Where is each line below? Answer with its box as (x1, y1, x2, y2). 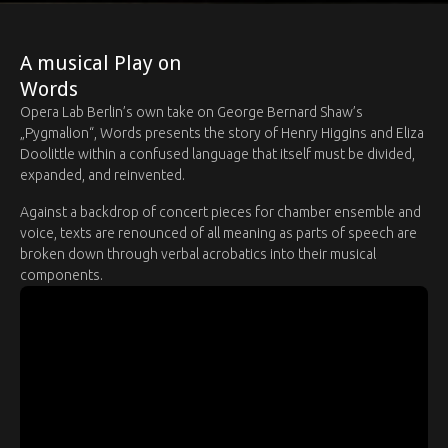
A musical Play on (20, 51, 181, 76)
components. (20, 267, 103, 284)
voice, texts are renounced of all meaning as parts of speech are (20, 225, 417, 242)
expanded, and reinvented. (20, 167, 185, 184)
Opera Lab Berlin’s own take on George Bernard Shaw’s (20, 104, 363, 121)
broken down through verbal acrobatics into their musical (20, 246, 376, 263)
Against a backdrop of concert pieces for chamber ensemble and (20, 204, 421, 221)
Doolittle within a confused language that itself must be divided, (20, 146, 415, 163)
